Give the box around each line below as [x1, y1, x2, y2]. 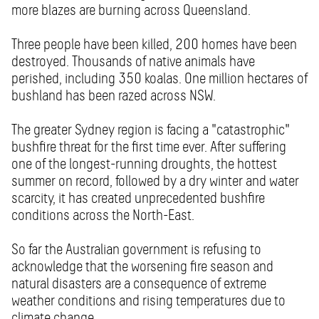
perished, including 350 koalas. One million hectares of [11, 70, 308, 88]
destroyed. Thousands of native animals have [11, 53, 255, 70]
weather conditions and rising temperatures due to [11, 292, 286, 310]
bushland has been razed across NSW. [11, 87, 216, 105]
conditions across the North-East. [11, 206, 194, 224]
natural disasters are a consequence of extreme [11, 275, 266, 293]
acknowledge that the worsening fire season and [11, 258, 273, 276]
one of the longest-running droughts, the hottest [11, 155, 277, 173]
